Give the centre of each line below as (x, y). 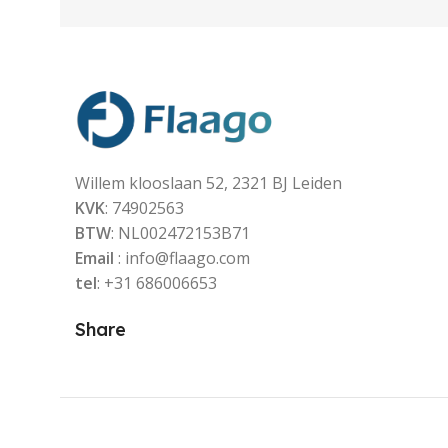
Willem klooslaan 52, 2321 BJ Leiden (208, 182)
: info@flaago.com (184, 257)
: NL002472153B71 (180, 232)
